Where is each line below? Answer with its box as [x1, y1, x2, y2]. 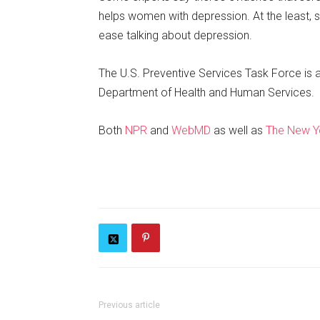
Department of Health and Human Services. [99, 86, 314, 99]
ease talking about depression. [99, 29, 252, 42]
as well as [211, 124, 266, 137]
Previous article [99, 300, 160, 310]
